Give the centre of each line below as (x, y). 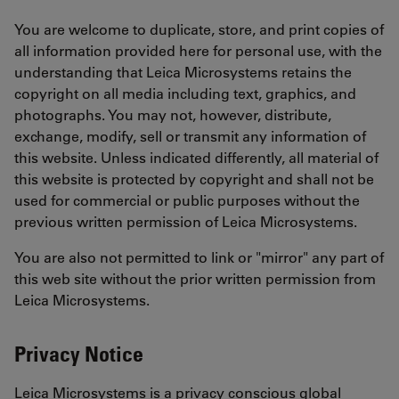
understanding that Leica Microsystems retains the (183, 72)
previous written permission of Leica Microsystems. (186, 222)
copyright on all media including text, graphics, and (185, 94)
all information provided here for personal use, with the (198, 51)
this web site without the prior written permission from (195, 279)
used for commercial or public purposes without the (187, 200)
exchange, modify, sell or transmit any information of (190, 136)
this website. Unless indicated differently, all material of (196, 158)
